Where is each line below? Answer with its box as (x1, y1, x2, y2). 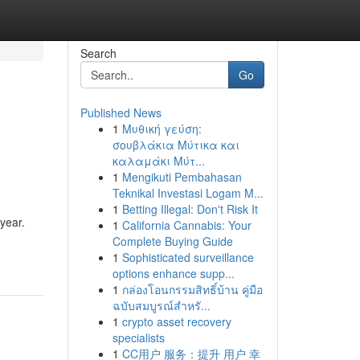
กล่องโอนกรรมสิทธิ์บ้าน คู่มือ (121, 281, 263, 297)
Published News (80, 104, 162, 121)
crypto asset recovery (121, 313, 231, 329)
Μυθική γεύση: (121, 121, 202, 137)
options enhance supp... (112, 265, 235, 281)
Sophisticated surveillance (121, 249, 254, 265)
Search (80, 45, 117, 61)
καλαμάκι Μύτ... (112, 153, 205, 169)
